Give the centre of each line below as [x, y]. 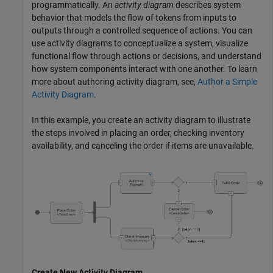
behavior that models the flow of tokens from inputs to [134, 17]
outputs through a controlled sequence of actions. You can [142, 30]
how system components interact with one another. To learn [144, 69]
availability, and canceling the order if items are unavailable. [143, 145]
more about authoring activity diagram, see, [115, 81]
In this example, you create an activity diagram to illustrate [141, 120]
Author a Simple [227, 81]
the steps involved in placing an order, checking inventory [138, 133]
